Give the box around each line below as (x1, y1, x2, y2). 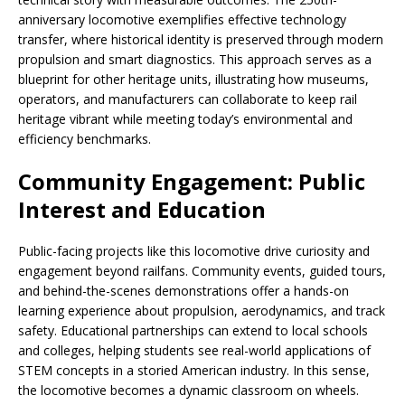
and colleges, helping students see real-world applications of (18, 342, 371, 360)
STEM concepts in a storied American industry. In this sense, (18, 362, 370, 380)
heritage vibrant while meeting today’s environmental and (18, 110, 353, 128)
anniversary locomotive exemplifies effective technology (18, 11, 346, 29)
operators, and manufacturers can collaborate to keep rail (18, 90, 357, 108)
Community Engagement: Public (18, 166, 365, 197)
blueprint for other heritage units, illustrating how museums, (18, 71, 369, 89)
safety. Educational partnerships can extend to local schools (18, 322, 368, 340)
